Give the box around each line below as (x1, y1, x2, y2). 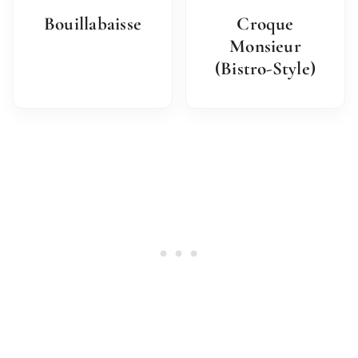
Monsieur (229, 35, 301, 58)
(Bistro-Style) (214, 58, 316, 81)
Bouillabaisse (44, 13, 141, 36)
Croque (237, 13, 294, 36)
